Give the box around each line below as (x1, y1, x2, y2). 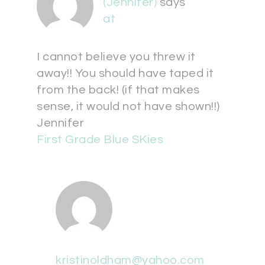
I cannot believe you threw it (37, 51, 196, 63)
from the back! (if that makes (37, 84, 200, 96)
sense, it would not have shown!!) (37, 101, 220, 112)
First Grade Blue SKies (37, 134, 163, 146)
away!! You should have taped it (37, 67, 214, 79)
